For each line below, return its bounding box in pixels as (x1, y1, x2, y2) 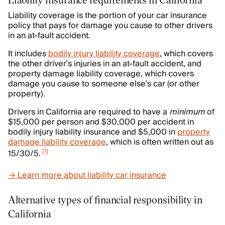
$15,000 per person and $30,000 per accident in (8, 115, 194, 129)
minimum (169, 105, 205, 119)
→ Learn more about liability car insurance (8, 168, 166, 182)
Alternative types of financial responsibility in (8, 193, 202, 206)
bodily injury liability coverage (48, 47, 160, 61)
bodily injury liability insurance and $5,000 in (8, 125, 177, 139)
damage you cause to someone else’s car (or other (8, 77, 199, 91)
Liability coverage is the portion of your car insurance (8, 9, 207, 23)
